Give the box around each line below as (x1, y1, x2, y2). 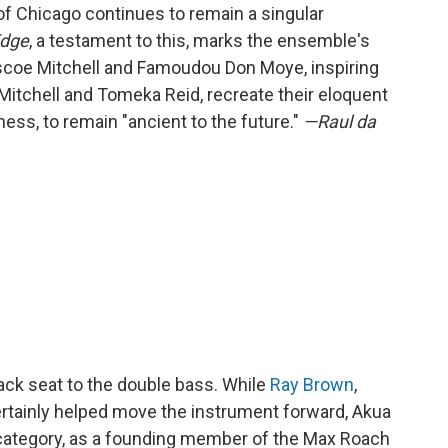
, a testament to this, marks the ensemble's (29, 30, 370, 52)
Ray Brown (270, 374, 354, 396)
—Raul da (303, 111, 376, 133)
